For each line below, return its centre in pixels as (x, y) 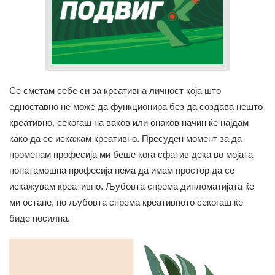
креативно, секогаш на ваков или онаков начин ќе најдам (129, 122)
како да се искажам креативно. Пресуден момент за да (126, 138)
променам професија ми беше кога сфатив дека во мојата (131, 154)
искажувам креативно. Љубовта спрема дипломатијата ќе (132, 186)
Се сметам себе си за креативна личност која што (115, 90)
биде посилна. (41, 218)
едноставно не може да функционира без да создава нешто (136, 106)
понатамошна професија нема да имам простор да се (122, 170)
